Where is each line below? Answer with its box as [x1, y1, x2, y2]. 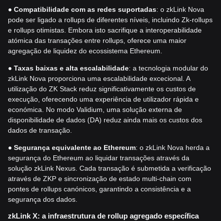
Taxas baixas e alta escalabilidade [14, 64, 129, 73]
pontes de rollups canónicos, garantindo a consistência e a [8, 185, 191, 193]
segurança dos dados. [8, 195, 77, 204]
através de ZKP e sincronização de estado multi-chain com [8, 175, 191, 183]
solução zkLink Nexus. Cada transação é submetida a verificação [8, 164, 211, 173]
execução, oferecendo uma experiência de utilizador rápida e [8, 95, 199, 104]
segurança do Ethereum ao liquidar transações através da [8, 154, 189, 162]
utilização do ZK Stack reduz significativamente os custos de [8, 85, 196, 93]
